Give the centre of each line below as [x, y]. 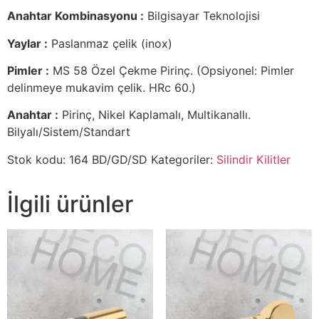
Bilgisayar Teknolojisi [202, 16]
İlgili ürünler [70, 204]
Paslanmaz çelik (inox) [110, 43]
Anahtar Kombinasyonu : [75, 16]
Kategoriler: [184, 159]
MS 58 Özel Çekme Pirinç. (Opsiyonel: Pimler [172, 70]
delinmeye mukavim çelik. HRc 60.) [101, 88]
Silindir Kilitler [253, 159]
